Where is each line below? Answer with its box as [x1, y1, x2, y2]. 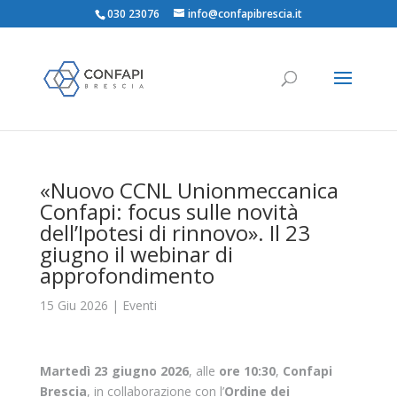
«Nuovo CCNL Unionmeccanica [39, 175, 339, 205]
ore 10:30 [218, 362, 276, 379]
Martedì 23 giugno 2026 [39, 362, 189, 379]
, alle [188, 362, 219, 379]
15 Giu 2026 [39, 297, 108, 314]
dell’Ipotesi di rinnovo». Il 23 [39, 218, 310, 247]
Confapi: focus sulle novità [39, 197, 299, 226]
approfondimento [39, 261, 214, 290]
